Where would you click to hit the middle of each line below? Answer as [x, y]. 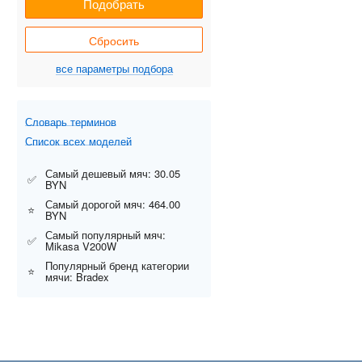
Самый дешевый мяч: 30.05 [113, 174]
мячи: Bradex [77, 277]
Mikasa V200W [81, 246]
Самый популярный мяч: [105, 235]
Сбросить [114, 41]
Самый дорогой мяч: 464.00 [113, 204]
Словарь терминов [71, 122]
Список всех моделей [78, 141]
